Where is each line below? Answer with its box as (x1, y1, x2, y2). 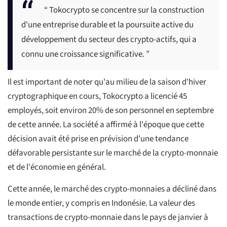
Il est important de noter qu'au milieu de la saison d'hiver (8, 76, 206, 89)
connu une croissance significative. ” (21, 48, 149, 61)
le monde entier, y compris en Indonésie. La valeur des (8, 197, 195, 210)
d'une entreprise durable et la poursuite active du (21, 19, 194, 31)
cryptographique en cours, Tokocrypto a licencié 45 (8, 90, 187, 103)
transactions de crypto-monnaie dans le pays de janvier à (8, 211, 208, 224)
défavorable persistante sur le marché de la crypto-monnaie (8, 147, 218, 160)
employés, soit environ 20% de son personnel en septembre (8, 104, 214, 117)
